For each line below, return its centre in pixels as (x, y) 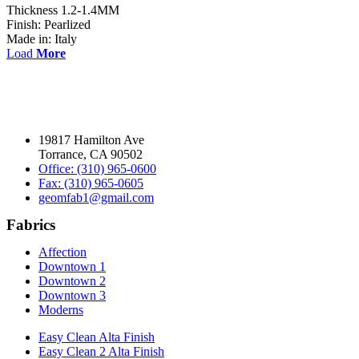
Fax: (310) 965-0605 (91, 183)
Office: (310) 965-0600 (97, 168)
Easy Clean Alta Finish (97, 337)
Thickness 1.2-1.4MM (63, 10)
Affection (63, 252)
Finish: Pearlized (48, 24)
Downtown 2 (72, 280)
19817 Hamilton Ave (91, 139)
